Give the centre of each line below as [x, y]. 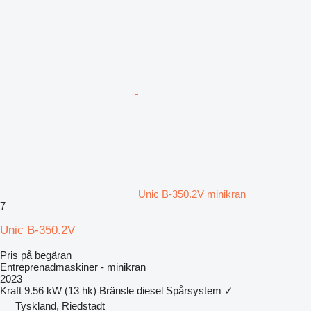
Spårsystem [194, 290]
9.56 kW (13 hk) [60, 290]
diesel [150, 290]
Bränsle [117, 290]
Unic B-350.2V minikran [192, 194]
